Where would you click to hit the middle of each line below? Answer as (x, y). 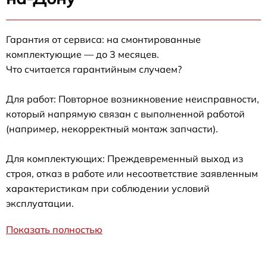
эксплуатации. (40, 203)
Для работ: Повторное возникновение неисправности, (133, 99)
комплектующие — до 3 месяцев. (83, 54)
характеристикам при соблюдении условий (108, 188)
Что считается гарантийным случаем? (94, 69)
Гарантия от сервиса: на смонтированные (103, 39)
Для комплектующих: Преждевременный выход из (125, 158)
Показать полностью (54, 229)
